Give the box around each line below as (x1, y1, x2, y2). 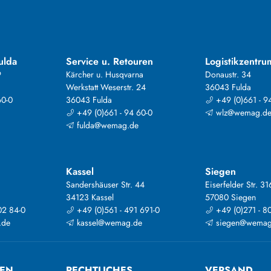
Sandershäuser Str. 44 (65, 178, 145, 191)
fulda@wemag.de (74, 119, 139, 131)
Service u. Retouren (65, 54, 153, 68)
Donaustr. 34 (205, 68, 252, 80)
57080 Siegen (205, 191, 256, 203)
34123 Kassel (65, 191, 114, 203)
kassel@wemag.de (74, 217, 142, 229)
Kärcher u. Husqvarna (65, 68, 143, 80)
